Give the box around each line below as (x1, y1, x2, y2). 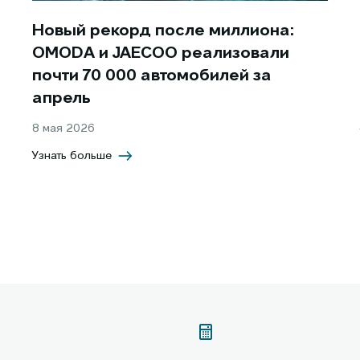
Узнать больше (32, 150, 112, 162)
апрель (32, 91, 91, 108)
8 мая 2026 (32, 123, 95, 135)
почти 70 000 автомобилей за (32, 68, 272, 85)
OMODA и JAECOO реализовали (32, 46, 289, 63)
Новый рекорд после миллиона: (32, 23, 294, 40)
